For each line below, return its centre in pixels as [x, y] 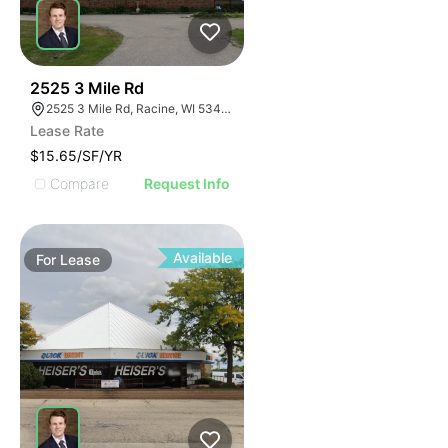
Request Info [187, 183]
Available [203, 257]
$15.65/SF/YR [76, 155]
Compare [79, 183]
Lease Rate [67, 130]
